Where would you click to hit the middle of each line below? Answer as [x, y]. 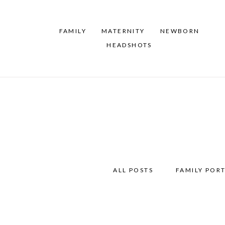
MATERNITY [123, 31]
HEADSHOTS [129, 45]
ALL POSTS [133, 170]
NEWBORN [180, 31]
